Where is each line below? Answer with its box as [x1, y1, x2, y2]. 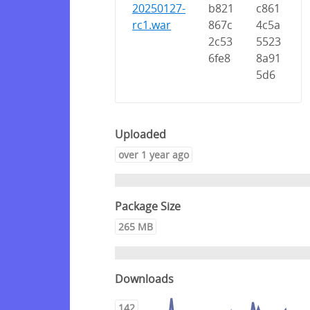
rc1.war [132, 17, 172, 33]
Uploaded [115, 126, 166, 142]
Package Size [115, 199, 181, 215]
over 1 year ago [118, 147, 189, 161]
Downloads [115, 271, 174, 286]
